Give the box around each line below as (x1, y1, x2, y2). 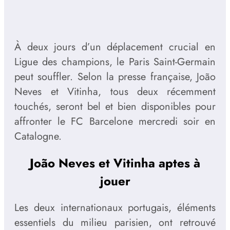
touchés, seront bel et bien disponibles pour (14, 99, 216, 114)
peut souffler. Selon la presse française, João (14, 69, 216, 85)
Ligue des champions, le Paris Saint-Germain (14, 54, 216, 70)
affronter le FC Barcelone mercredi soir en (14, 114, 216, 129)
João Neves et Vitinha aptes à (30, 154, 200, 172)
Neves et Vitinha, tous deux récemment (14, 84, 216, 100)
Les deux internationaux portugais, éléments (14, 200, 216, 216)
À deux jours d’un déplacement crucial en (14, 40, 216, 55)
